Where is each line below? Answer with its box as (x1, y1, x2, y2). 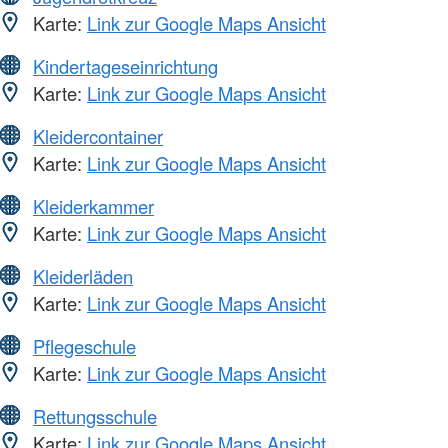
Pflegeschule (33, 332, 136, 359)
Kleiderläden (33, 262, 133, 289)
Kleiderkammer (33, 192, 154, 219)
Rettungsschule (33, 402, 157, 429)
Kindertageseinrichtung (33, 52, 218, 79)
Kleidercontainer (33, 122, 163, 149)
